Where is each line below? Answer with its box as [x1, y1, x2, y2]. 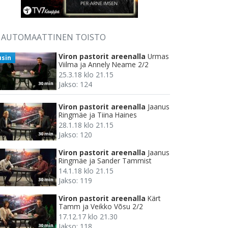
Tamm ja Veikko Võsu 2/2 [59, 202, 143, 212]
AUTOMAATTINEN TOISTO [1, 32, 106, 43]
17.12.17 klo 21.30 [59, 212, 118, 222]
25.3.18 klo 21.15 [59, 70, 113, 80]
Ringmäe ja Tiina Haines [59, 110, 137, 120]
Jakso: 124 [59, 79, 92, 90]
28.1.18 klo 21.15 [59, 120, 113, 130]
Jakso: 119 [59, 176, 92, 186]
